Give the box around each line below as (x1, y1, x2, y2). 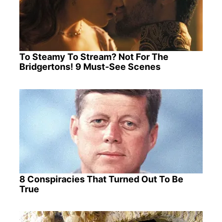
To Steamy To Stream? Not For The (19, 52, 168, 62)
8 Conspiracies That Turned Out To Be (19, 173, 183, 184)
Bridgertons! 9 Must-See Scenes (19, 61, 161, 72)
